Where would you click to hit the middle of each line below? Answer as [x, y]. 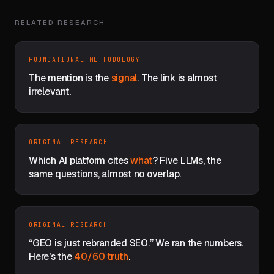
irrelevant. [50, 91]
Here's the [52, 257]
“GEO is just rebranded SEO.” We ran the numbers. [136, 243]
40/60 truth [101, 257]
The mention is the [70, 78]
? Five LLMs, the [187, 161]
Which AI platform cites [80, 161]
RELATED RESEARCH [60, 23]
